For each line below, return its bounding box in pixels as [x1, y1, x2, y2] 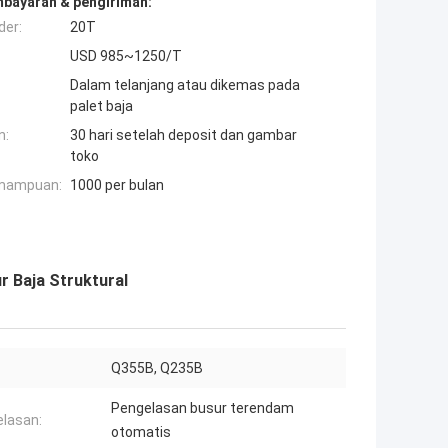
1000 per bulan [70, 177, 164, 194]
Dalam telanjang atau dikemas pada [70, 77, 300, 94]
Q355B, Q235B [111, 360, 203, 377]
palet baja [70, 98, 133, 115]
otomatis [111, 424, 171, 441]
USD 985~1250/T [70, 48, 182, 65]
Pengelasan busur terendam [111, 400, 294, 417]
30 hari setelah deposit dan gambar [70, 127, 297, 144]
